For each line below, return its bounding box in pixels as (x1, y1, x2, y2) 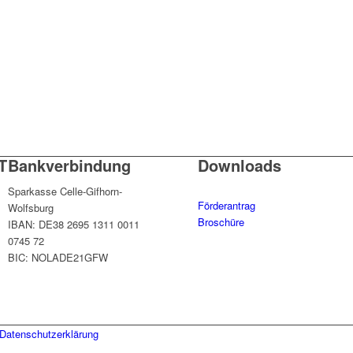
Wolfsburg (8, 200, 54, 216)
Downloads (198, 154, 282, 177)
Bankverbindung (8, 154, 132, 177)
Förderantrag (198, 198, 256, 214)
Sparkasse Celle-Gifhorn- (8, 184, 123, 199)
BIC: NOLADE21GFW (8, 250, 109, 266)
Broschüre (198, 214, 245, 230)
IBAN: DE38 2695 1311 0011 (8, 217, 140, 232)
